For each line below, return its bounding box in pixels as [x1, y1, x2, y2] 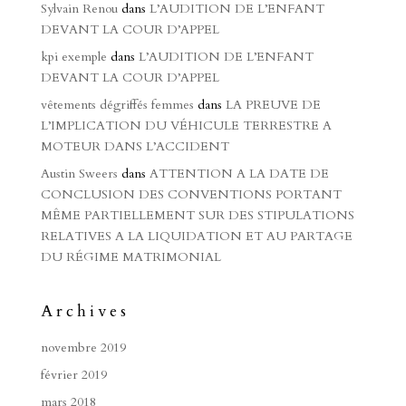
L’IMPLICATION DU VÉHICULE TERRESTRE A [40, 117, 332, 134]
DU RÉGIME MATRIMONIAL [40, 248, 221, 266]
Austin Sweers [40, 165, 118, 182]
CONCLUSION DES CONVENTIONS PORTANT [40, 186, 342, 203]
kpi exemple [40, 48, 107, 65]
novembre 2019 [40, 339, 126, 356]
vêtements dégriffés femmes [40, 96, 194, 113]
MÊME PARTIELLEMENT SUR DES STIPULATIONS [40, 207, 354, 224]
